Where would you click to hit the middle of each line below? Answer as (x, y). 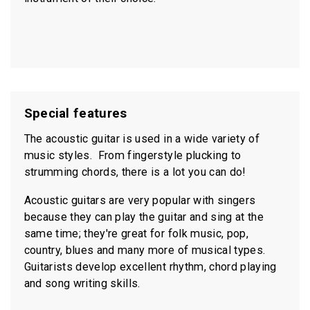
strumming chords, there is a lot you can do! (136, 172)
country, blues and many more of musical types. (146, 250)
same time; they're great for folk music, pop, (136, 234)
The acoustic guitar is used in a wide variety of (142, 139)
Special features (75, 113)
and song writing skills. (84, 284)
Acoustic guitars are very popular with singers (140, 201)
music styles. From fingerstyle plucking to (133, 156)
